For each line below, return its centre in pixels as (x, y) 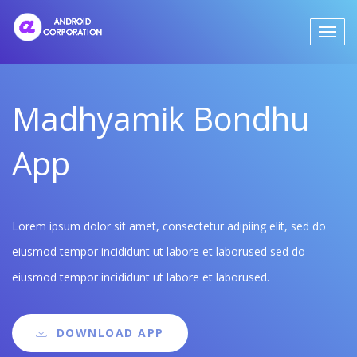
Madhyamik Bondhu (161, 118)
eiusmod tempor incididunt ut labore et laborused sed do (159, 251)
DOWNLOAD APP (110, 333)
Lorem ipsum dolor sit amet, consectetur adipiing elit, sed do (169, 226)
